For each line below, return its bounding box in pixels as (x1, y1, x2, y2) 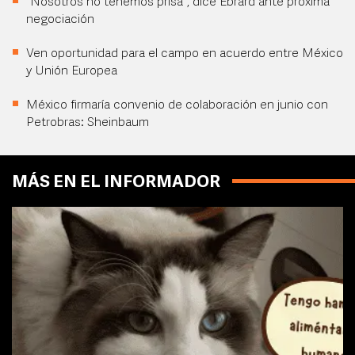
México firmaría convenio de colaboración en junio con (26, 99, 328, 113)
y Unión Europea (26, 65, 117, 78)
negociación (26, 13, 94, 27)
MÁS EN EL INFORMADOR (12, 174, 220, 192)
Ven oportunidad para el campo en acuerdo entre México (26, 48, 343, 61)
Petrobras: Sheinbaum (26, 116, 149, 130)
